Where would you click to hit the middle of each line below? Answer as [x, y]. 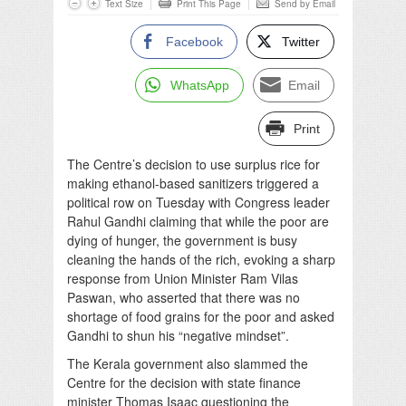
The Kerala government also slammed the [188, 363]
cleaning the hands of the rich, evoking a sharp [201, 259]
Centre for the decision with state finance [184, 382]
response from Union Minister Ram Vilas [183, 278]
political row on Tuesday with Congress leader [198, 202]
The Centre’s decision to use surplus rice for [193, 164]
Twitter [301, 41]
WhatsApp [200, 85]
